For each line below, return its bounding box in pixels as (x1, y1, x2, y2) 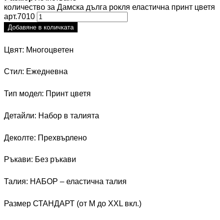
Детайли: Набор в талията (4, 111, 99, 120)
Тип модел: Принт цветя (4, 89, 91, 98)
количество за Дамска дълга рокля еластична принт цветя (4, 3, 215, 11)
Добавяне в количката (8, 24, 74, 31)
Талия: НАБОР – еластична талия (4, 177, 127, 186)
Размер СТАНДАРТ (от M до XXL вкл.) (4, 199, 141, 208)
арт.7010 (4, 12, 35, 21)
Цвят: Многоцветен (4, 45, 74, 54)
